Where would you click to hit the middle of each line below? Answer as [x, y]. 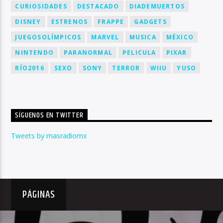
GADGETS [150, 21]
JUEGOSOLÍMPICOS [48, 37]
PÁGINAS [39, 194]
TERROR [126, 68]
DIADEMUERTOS [157, 6]
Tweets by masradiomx [49, 135]
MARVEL [105, 37]
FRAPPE [111, 21]
